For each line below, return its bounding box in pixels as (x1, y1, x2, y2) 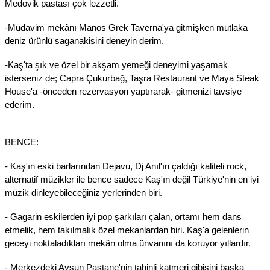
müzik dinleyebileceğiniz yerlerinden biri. (5, 187, 162, 198)
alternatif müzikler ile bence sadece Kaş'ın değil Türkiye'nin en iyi (5, 174, 259, 184)
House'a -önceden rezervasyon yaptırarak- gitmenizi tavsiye (5, 86, 242, 96)
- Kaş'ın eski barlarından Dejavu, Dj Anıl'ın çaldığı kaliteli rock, (5, 161, 246, 171)
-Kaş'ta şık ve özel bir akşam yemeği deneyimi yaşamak (5, 60, 228, 70)
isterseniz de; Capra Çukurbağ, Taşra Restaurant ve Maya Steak (5, 73, 259, 83)
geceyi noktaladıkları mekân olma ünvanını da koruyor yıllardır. (5, 238, 251, 248)
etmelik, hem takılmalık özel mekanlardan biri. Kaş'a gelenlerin (5, 225, 249, 235)
